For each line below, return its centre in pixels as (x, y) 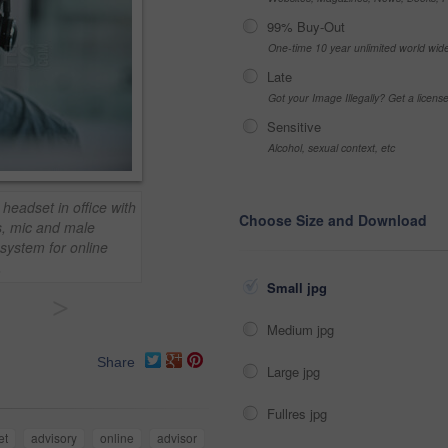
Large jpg (295, 371)
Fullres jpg (299, 413)
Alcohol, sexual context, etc (331, 147)
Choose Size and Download (333, 220)
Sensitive (294, 126)
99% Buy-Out (306, 26)
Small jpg (299, 287)
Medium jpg (302, 329)
